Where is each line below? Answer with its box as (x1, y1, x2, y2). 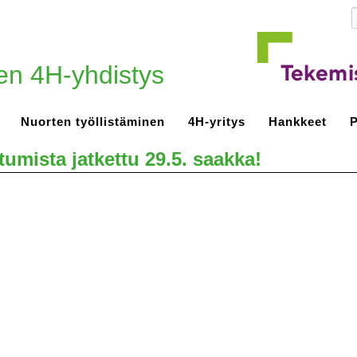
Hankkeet (269, 115, 327, 128)
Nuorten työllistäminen (21, 115, 165, 128)
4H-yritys (188, 115, 245, 128)
